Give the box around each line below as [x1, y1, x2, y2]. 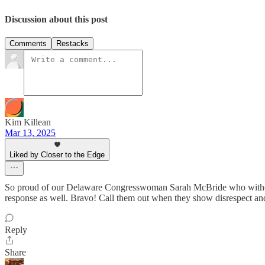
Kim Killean [5, 117, 51, 128]
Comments [9, 39, 47, 49]
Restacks [56, 39, 89, 49]
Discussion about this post [5, 14, 108, 24]
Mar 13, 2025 [5, 128, 56, 138]
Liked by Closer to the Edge [9, 150, 105, 160]
